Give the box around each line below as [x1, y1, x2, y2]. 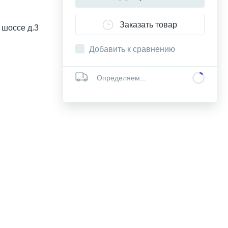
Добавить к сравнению [89, 45, 175, 53]
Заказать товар [120, 20, 177, 29]
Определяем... [97, 74, 146, 82]
